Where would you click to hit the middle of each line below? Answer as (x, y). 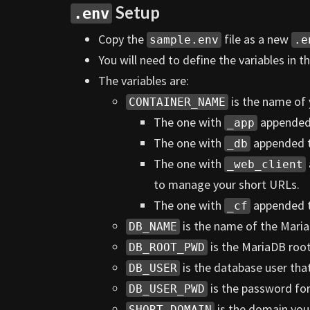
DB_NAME (153, 226)
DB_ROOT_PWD (167, 247)
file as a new (256, 39)
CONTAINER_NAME (177, 102)
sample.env (184, 39)
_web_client (265, 164)
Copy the (122, 39)
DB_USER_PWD (167, 289)
